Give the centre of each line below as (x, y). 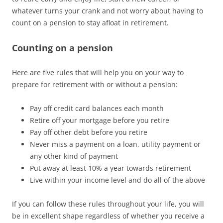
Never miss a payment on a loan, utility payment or (115, 144)
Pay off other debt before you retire (89, 132)
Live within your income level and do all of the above (117, 180)
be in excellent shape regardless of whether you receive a (108, 216)
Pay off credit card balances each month (97, 108)
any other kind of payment (74, 156)
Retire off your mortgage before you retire (100, 120)
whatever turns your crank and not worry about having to (108, 11)
